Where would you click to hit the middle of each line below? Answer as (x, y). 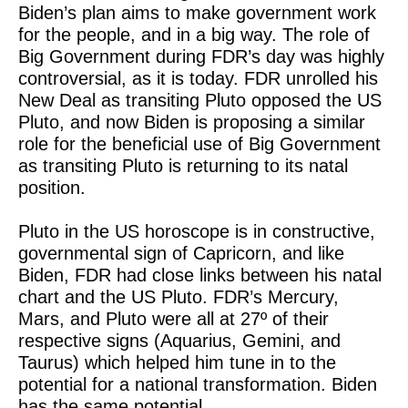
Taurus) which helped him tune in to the (177, 362)
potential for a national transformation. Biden (198, 384)
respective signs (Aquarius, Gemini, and (179, 341)
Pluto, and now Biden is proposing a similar (192, 122)
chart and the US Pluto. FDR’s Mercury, (178, 297)
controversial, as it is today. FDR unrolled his (198, 78)
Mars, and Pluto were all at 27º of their (173, 319)
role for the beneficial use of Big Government (199, 144)
